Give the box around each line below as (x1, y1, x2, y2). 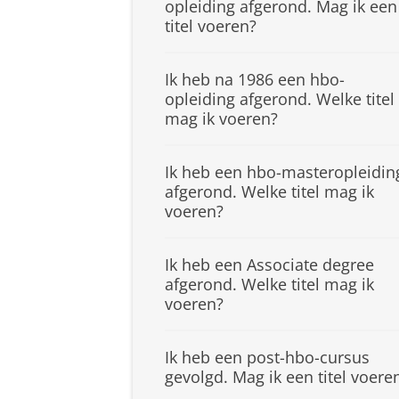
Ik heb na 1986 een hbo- (165, 69, 345, 91)
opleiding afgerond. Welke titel (165, 88, 395, 110)
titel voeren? (165, 15, 256, 37)
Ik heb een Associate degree (165, 254, 374, 276)
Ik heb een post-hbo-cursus (165, 346, 370, 369)
